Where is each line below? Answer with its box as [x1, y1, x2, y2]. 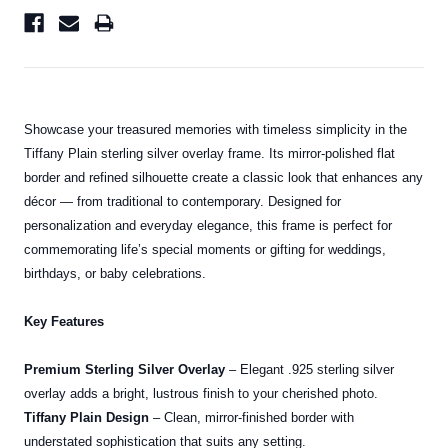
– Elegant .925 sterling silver [225, 362, 394, 378]
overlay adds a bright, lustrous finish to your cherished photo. [24, 386, 378, 402]
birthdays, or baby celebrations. [24, 266, 206, 282]
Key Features [24, 314, 104, 330]
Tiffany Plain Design [24, 410, 149, 426]
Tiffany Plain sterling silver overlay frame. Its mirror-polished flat [24, 146, 395, 162]
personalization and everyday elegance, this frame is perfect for [24, 218, 392, 234]
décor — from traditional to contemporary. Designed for [24, 194, 341, 210]
